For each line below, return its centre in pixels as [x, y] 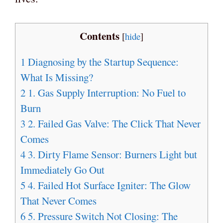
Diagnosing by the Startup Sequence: [102, 61]
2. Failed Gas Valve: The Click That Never [113, 123]
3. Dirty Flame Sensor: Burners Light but [111, 154]
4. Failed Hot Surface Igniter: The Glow [108, 185]
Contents [100, 36]
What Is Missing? [57, 77]
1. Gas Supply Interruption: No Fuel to [106, 92]
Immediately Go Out [62, 169]
